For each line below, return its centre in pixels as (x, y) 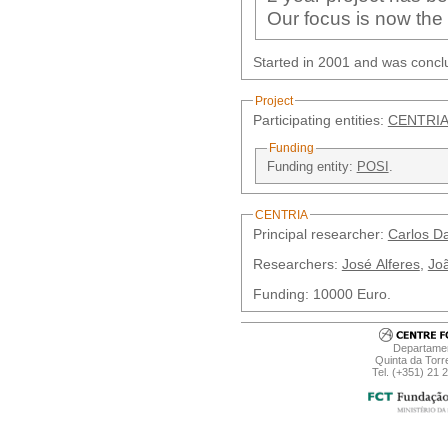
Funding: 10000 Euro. (321, 294)
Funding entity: (311, 167)
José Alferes (380, 264)
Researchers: (297, 264)
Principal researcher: (320, 233)
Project (273, 100)
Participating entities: (320, 119)
